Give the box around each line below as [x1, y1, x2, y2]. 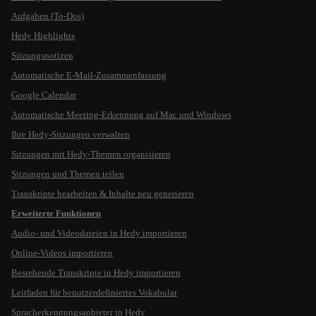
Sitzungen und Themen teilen [11, 169, 124, 179]
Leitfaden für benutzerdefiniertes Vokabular [11, 287, 177, 298]
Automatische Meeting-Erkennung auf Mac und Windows [11, 109, 231, 120]
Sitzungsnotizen [11, 50, 73, 61]
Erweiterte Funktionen [11, 208, 101, 219]
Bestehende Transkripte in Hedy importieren [11, 267, 181, 278]
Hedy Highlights [11, 30, 75, 41]
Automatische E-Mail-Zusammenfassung [11, 70, 166, 80]
